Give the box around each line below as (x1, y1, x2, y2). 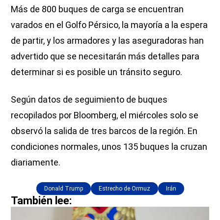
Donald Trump (44, 185, 83, 192)
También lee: (11, 194, 72, 207)
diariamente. (11, 157, 63, 167)
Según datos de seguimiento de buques (11, 94, 168, 105)
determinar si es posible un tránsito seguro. (11, 66, 183, 77)
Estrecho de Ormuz (98, 185, 150, 192)
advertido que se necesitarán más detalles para (11, 51, 200, 61)
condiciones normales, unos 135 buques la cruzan (11, 141, 208, 152)
